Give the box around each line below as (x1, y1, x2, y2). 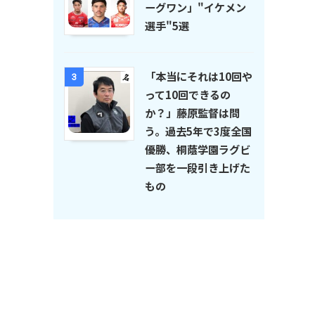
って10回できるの (145, 86, 231, 103)
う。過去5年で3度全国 (145, 123, 252, 139)
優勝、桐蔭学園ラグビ (145, 141, 250, 157)
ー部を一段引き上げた (145, 160, 250, 176)
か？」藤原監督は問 (145, 105, 240, 121)
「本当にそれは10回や (145, 68, 252, 84)
